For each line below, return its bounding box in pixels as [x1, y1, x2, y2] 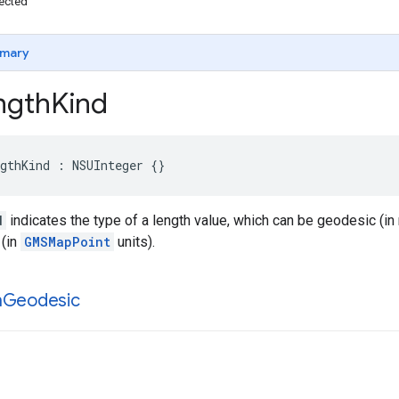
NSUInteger [72, 156, 143, 174]
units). [114, 232, 155, 250]
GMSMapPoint [24, 232, 110, 250]
